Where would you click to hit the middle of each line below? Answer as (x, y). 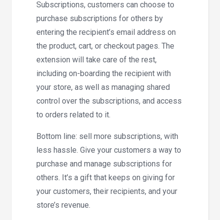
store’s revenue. (63, 205)
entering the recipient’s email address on (106, 32)
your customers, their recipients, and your (107, 192)
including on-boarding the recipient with (104, 74)
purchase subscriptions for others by (100, 19)
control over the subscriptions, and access (109, 101)
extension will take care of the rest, (96, 60)
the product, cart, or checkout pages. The (105, 46)
